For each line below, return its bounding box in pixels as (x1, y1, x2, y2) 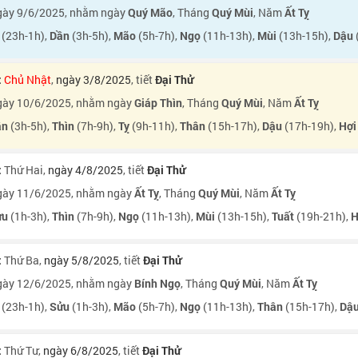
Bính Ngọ (134, 276, 181, 291)
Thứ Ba (4, 253, 39, 268)
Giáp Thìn (134, 95, 182, 110)
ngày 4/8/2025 (48, 162, 123, 177)
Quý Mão (128, 5, 173, 20)
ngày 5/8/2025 (44, 253, 119, 268)
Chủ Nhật (4, 72, 51, 87)
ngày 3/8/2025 (56, 72, 131, 87)
